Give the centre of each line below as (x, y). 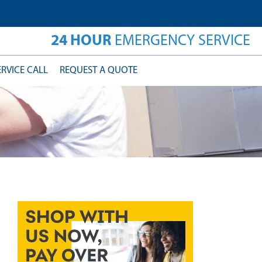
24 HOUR (81, 40)
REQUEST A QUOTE (99, 70)
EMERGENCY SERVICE (181, 41)
